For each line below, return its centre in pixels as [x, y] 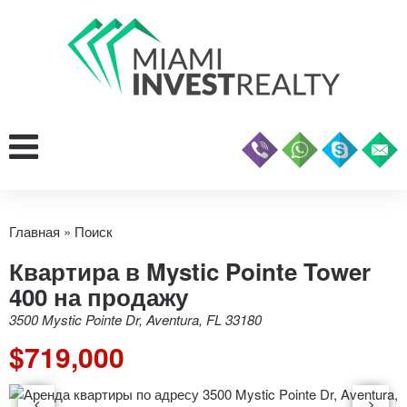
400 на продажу [99, 297]
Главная [35, 231]
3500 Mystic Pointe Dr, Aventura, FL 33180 [135, 319]
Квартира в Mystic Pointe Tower [190, 271]
